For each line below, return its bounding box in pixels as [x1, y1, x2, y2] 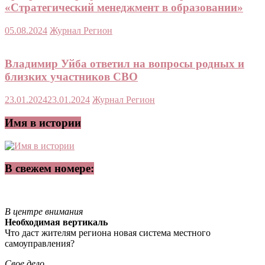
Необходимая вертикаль [5, 216, 108, 227]
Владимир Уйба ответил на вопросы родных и [5, 57, 244, 70]
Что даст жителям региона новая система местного [5, 227, 211, 238]
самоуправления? [5, 238, 75, 248]
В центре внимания [5, 206, 83, 216]
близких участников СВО [5, 70, 138, 83]
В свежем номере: [5, 162, 94, 175]
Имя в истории [5, 116, 81, 129]
